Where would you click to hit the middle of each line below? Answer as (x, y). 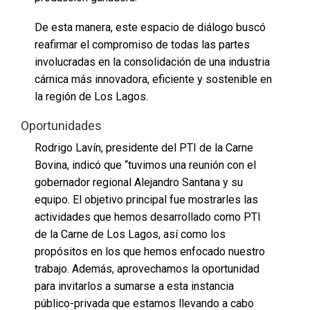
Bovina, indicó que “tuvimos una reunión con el (145, 165)
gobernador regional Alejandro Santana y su (139, 182)
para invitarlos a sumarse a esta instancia (134, 286)
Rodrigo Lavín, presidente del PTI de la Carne (144, 147)
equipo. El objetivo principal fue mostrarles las (146, 199)
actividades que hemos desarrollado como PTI (148, 217)
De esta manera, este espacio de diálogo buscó (150, 27)
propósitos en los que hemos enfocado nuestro (150, 251)
